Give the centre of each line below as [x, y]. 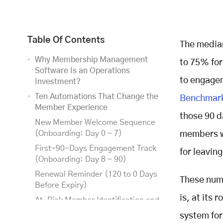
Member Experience [71, 107]
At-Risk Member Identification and [97, 200]
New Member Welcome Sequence [95, 122]
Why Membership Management [91, 59]
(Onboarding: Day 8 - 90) [81, 159]
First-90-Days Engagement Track [96, 148]
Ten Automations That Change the [97, 96]
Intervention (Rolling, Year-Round [96, 211]
